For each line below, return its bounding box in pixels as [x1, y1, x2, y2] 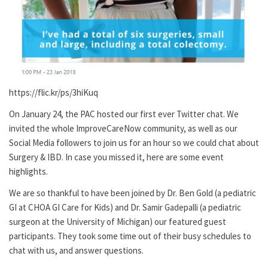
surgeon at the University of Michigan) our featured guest [9, 215, 226, 227]
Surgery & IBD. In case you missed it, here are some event [9, 151, 224, 163]
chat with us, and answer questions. [9, 244, 144, 256]
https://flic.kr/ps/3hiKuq [9, 86, 98, 98]
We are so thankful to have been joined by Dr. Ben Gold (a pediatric [9, 187, 256, 199]
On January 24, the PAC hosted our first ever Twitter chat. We [9, 108, 239, 120]
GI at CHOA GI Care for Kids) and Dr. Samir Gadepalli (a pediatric [9, 201, 241, 213]
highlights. [9, 165, 48, 177]
